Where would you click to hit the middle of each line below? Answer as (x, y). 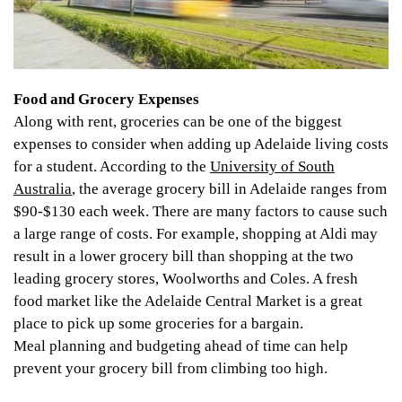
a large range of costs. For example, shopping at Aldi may (196, 234)
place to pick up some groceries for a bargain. (158, 324)
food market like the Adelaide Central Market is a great (188, 301)
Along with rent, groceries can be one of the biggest (178, 122)
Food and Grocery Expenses (106, 100)
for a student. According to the (112, 167)
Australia (43, 189)
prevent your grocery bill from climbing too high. (172, 369)
